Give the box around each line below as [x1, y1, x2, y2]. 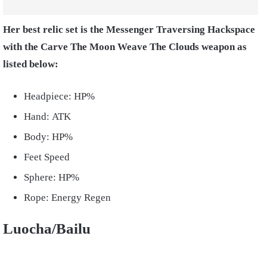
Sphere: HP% [24, 171, 82, 183]
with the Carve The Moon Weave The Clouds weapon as [3, 41, 247, 52]
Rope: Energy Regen [24, 191, 111, 203]
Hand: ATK [24, 110, 71, 122]
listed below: [3, 58, 61, 70]
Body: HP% [24, 131, 77, 142]
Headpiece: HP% [24, 90, 95, 102]
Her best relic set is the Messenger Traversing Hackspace [3, 23, 255, 35]
